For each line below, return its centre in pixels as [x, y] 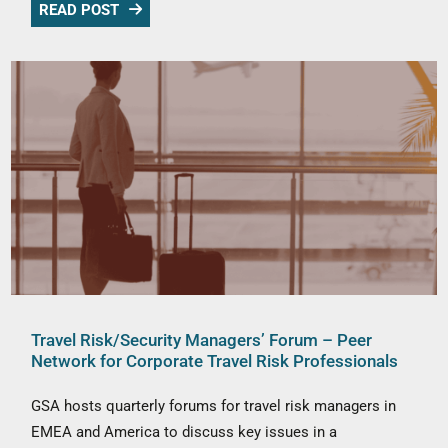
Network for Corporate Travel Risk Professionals [215, 360]
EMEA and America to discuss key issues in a [184, 431]
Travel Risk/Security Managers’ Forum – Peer [202, 339]
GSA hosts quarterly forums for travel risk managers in [214, 405]
